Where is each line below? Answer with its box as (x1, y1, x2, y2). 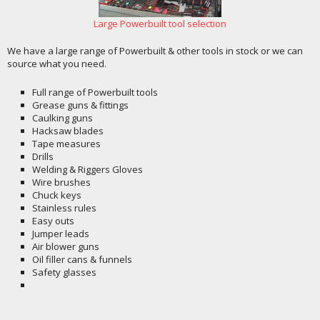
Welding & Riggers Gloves (32, 163, 143, 176)
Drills (32, 150, 54, 164)
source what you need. (7, 57, 109, 71)
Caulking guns (32, 111, 93, 125)
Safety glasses (32, 266, 96, 279)
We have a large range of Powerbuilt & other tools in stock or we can (7, 44, 303, 58)
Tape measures (32, 137, 101, 151)
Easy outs (32, 214, 74, 228)
